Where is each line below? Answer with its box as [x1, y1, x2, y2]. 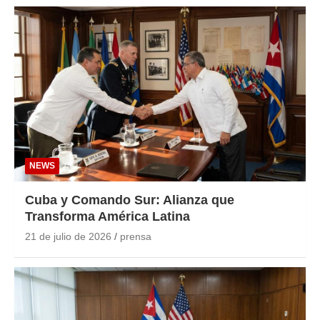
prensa [120, 231, 151, 243]
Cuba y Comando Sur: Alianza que [25, 193, 234, 208]
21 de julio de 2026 [25, 231, 111, 243]
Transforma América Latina [25, 209, 190, 224]
